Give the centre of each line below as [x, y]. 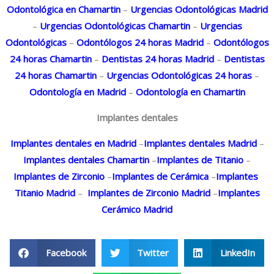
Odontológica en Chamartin [63, 9]
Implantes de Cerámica [160, 176]
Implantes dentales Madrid [200, 143]
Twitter [153, 252]
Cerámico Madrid [137, 209]
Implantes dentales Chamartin [86, 159]
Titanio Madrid [45, 192]
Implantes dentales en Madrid [73, 143]
